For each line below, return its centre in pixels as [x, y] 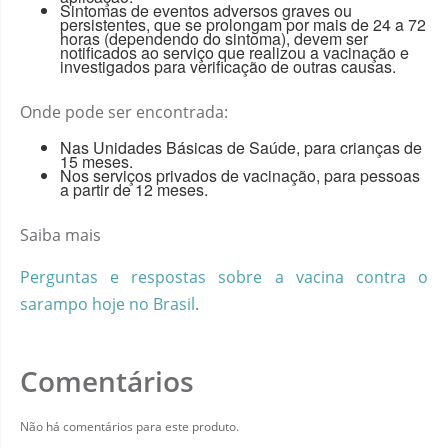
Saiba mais [60, 234]
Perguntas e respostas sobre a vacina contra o [224, 276]
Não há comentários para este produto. [129, 426]
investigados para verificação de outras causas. [228, 66]
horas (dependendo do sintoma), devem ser [214, 38]
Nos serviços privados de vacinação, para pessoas [240, 175]
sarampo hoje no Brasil [107, 303]
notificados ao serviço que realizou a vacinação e [234, 52]
